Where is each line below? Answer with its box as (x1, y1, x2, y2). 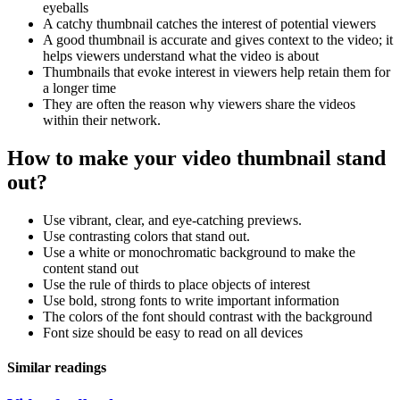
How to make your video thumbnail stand (7, 146, 386, 171)
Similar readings (7, 360, 106, 376)
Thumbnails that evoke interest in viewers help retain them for (43, 64, 390, 80)
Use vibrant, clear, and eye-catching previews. (43, 212, 302, 229)
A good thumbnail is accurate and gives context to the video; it (43, 32, 393, 48)
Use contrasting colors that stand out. (43, 229, 250, 245)
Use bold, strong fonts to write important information (43, 293, 339, 309)
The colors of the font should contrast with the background (43, 309, 372, 325)
